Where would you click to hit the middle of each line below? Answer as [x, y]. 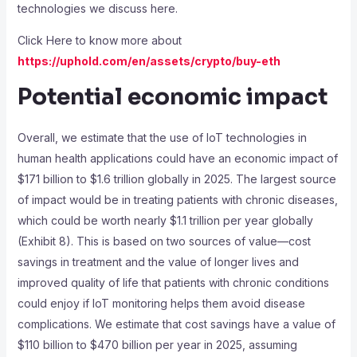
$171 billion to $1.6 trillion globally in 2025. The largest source [177, 179]
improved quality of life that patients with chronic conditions [173, 283]
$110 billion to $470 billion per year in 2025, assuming [157, 345]
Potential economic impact [172, 97]
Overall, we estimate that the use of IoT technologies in [162, 138]
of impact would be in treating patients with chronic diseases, [177, 200]
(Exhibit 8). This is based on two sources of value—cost [164, 241]
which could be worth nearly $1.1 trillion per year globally [165, 221]
